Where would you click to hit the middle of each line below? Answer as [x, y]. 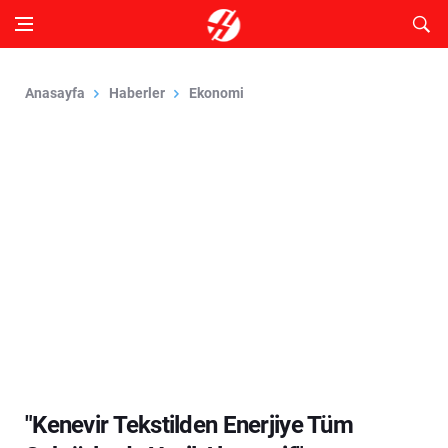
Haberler [137, 93]
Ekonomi [216, 93]
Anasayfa [55, 93]
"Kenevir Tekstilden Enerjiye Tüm [189, 425]
